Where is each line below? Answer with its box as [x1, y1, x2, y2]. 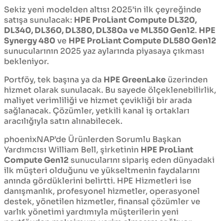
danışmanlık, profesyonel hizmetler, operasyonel [4, 186, 200, 197]
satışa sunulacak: [4, 15, 74, 26]
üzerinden [166, 74, 208, 85]
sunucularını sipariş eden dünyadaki [69, 155, 215, 166]
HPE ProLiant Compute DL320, [74, 15, 197, 26]
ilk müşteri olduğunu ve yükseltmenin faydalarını [4, 165, 200, 176]
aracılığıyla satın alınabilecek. [4, 116, 122, 127]
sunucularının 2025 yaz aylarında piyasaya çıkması [4, 46, 204, 57]
